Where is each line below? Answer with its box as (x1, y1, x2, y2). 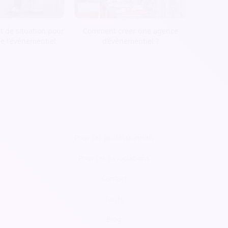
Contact (101, 174, 127, 184)
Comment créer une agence (82, 26, 178, 36)
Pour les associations (78, 153, 150, 163)
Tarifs (104, 194, 124, 204)
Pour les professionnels (74, 133, 154, 143)
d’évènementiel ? (102, 36, 159, 46)
